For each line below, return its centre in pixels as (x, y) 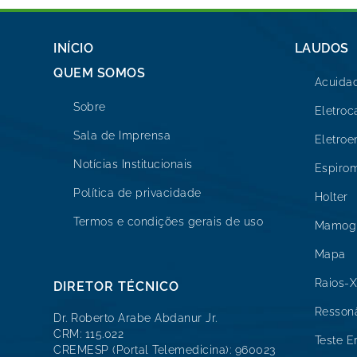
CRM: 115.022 (88, 333)
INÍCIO (73, 49)
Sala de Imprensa (122, 136)
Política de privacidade (137, 193)
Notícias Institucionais (133, 165)
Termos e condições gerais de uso (168, 222)
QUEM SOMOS (99, 73)
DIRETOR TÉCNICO (116, 286)
